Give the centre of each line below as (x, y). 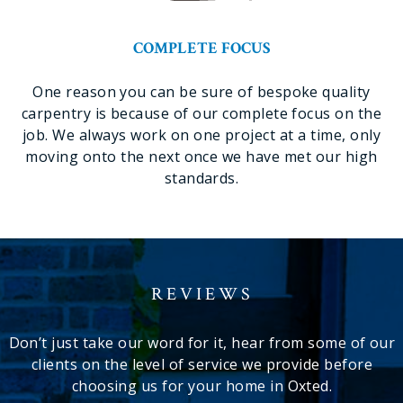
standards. (201, 178)
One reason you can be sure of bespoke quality (201, 92)
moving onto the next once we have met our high (201, 157)
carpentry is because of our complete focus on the (201, 113)
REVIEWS (202, 294)
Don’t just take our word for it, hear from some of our (202, 343)
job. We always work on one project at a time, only (201, 135)
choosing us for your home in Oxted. (202, 386)
